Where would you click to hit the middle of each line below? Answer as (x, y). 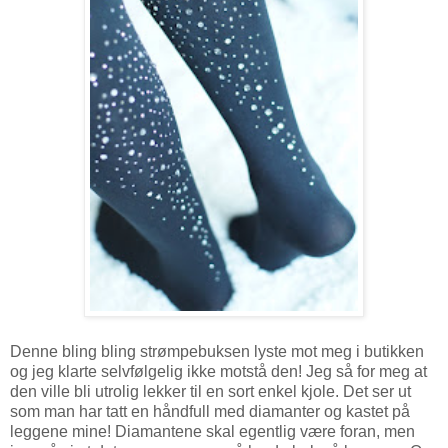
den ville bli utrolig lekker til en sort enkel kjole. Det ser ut (210, 392)
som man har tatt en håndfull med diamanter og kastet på (210, 412)
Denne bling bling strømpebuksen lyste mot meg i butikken (217, 352)
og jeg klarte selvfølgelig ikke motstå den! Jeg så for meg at (218, 372)
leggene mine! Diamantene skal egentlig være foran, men (212, 432)
